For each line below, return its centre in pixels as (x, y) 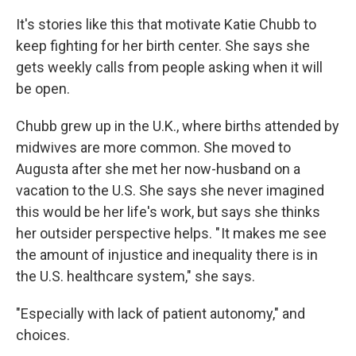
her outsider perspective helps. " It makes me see (171, 233)
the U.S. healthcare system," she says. (135, 276)
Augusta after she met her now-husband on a (158, 169)
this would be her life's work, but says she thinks (168, 212)
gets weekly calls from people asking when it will (169, 67)
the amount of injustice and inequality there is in (167, 255)
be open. (43, 89)
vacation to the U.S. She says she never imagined (170, 190)
